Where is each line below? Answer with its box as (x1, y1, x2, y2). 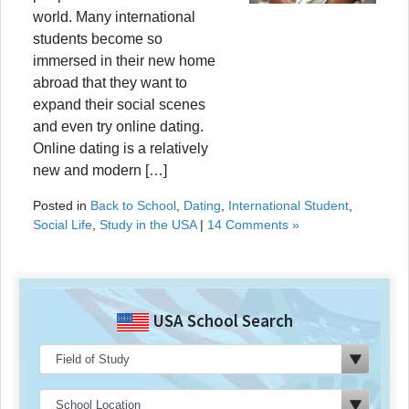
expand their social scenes (33, 96, 205, 112)
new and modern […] (33, 162, 167, 178)
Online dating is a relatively (33, 140, 208, 156)
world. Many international (33, 8, 195, 25)
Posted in (33, 197, 90, 213)
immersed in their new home (33, 52, 215, 68)
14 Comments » (207, 216, 299, 232)
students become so (33, 30, 163, 47)
